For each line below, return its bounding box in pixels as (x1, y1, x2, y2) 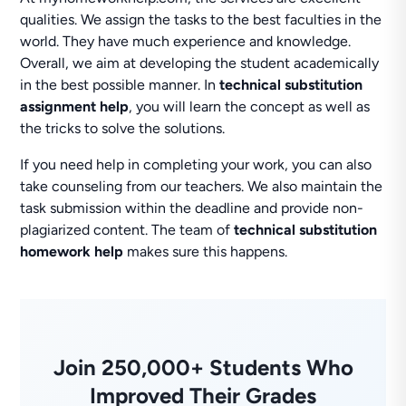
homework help (20, 243, 124, 260)
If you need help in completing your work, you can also (20, 156, 372, 173)
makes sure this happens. (123, 243, 288, 260)
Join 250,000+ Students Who (53, 354, 353, 381)
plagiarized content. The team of (20, 221, 235, 238)
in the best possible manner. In (20, 76, 220, 93)
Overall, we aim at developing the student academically (20, 54, 380, 72)
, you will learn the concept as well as (129, 98, 371, 115)
